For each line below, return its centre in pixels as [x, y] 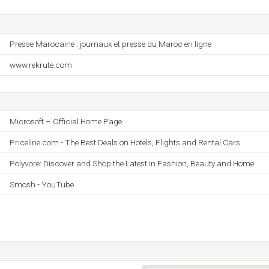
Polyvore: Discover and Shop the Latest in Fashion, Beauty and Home [132, 163]
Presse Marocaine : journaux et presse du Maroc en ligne [110, 44]
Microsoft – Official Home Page [66, 121]
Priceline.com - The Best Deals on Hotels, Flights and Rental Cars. [126, 142]
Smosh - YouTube [42, 184]
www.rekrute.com [41, 65]
